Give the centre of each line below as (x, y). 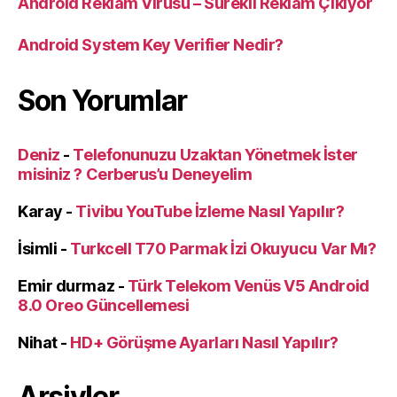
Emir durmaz (66, 285)
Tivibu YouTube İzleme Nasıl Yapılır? (210, 211)
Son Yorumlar (103, 100)
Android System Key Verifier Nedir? (151, 44)
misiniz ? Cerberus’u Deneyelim (135, 174)
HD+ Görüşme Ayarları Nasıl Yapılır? (204, 342)
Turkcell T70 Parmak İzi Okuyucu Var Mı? (223, 248)
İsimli (38, 248)
